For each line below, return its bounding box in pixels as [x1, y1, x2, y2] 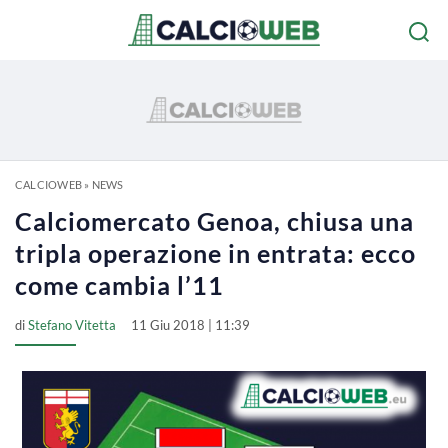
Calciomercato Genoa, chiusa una [15, 206, 414, 236]
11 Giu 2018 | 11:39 [131, 317, 250, 333]
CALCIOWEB [15, 178, 82, 191]
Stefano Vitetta [28, 317, 116, 333]
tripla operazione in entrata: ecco [15, 238, 416, 268]
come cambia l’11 [15, 270, 224, 300]
